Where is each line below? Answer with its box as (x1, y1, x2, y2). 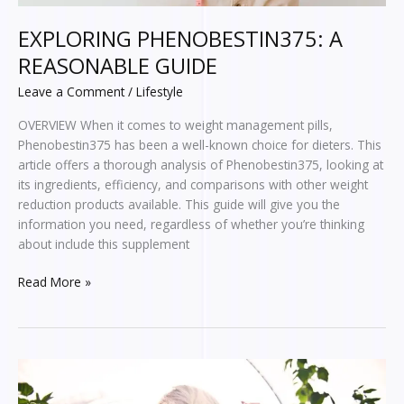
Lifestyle (136, 83, 183, 101)
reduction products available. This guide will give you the (18, 195, 340, 213)
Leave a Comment (18, 83, 124, 101)
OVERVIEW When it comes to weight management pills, (18, 115, 333, 133)
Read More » (18, 273, 91, 291)
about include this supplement (18, 234, 189, 252)
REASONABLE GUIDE (18, 50, 217, 80)
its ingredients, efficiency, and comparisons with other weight (18, 175, 368, 193)
